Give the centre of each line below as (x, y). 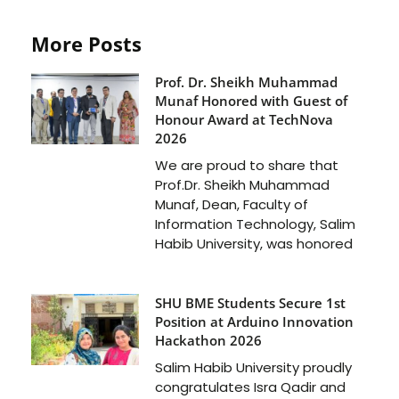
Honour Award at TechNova (244, 120)
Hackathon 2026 (208, 341)
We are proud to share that (246, 166)
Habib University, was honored (253, 244)
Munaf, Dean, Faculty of (231, 205)
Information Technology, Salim (255, 224)
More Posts (86, 44)
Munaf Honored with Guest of (251, 101)
